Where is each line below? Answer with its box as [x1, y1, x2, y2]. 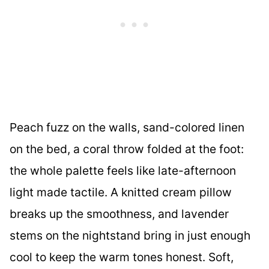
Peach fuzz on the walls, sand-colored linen [10, 120, 244, 135]
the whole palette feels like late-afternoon [10, 163, 236, 178]
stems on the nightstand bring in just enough [10, 228, 250, 243]
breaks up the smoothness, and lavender [10, 207, 229, 222]
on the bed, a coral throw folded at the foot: [10, 142, 244, 157]
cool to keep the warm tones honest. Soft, [10, 250, 234, 265]
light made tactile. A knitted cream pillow [10, 185, 232, 200]
